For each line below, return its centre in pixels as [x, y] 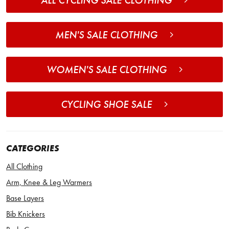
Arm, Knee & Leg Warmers [49, 182]
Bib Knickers [26, 214]
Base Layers [25, 198]
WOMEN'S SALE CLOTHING [106, 70]
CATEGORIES [33, 148]
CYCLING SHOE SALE [106, 105]
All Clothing [24, 167]
